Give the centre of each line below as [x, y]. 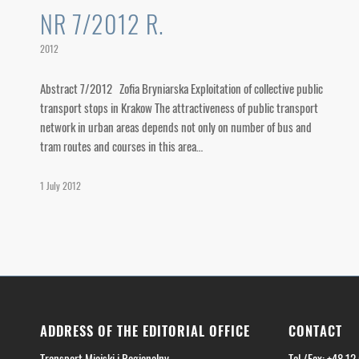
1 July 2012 [61, 186]
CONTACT [315, 331]
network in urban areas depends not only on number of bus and [176, 127]
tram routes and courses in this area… [121, 146]
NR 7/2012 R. [102, 24]
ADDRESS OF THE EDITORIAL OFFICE [145, 331]
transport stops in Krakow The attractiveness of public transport [179, 107]
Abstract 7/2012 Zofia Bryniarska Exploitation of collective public [182, 88]
